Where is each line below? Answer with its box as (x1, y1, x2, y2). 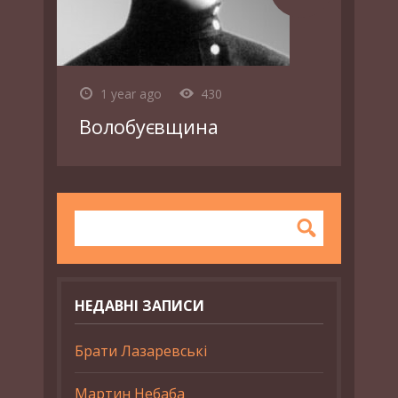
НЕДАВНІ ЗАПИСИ (75, 296, 204, 315)
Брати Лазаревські (75, 341, 207, 361)
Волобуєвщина (79, 114, 219, 139)
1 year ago (100, 85, 162, 102)
